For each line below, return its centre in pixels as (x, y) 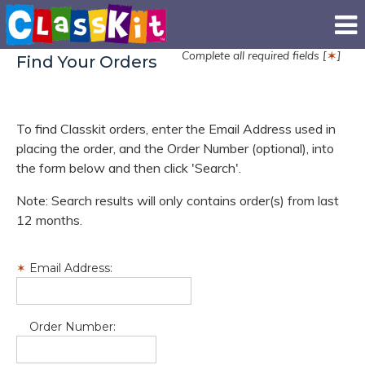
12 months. (49, 220)
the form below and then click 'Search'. (129, 168)
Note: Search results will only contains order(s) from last (178, 200)
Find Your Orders (87, 62)
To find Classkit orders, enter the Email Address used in (176, 129)
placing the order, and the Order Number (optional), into (175, 148)
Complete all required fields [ (254, 55)
